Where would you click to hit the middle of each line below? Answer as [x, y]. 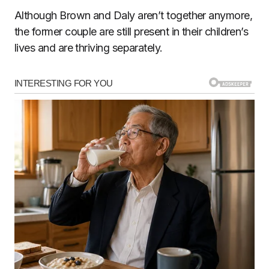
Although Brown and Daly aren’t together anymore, [134, 16]
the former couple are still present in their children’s [131, 32]
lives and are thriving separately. [89, 48]
